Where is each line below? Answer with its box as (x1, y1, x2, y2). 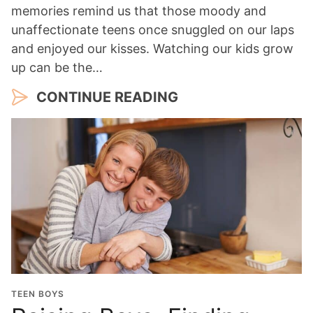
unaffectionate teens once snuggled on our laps (11, 22, 294, 38)
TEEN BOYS (11, 289, 64, 300)
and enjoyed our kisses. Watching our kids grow (11, 41, 293, 57)
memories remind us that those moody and (11, 3, 266, 19)
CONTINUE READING (36, 89, 178, 106)
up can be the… (11, 60, 103, 75)
